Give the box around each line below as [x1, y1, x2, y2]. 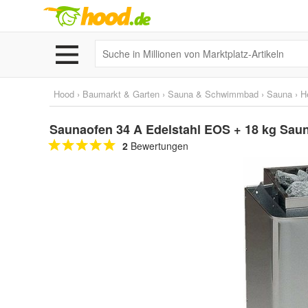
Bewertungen [128, 139, 188, 153]
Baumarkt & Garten [82, 87, 159, 100]
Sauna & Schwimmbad [168, 87, 258, 100]
